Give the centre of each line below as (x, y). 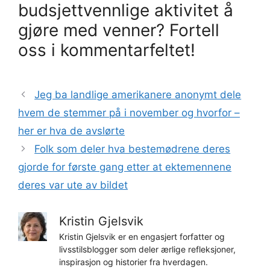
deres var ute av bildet (73, 185)
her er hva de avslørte (71, 131)
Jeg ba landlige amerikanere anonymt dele (138, 95)
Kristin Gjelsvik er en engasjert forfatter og (142, 237)
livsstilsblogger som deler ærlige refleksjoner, (147, 250)
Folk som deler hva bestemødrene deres (133, 149)
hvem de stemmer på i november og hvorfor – (129, 113)
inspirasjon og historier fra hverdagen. (133, 262)
